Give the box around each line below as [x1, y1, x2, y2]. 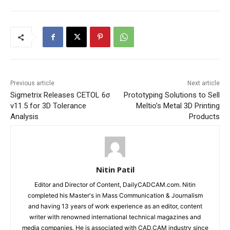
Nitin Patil [95, 164, 135, 175]
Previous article [10, 80, 54, 87]
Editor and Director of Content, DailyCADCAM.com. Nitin [34, 181, 196, 189]
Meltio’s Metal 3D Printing [136, 101, 220, 111]
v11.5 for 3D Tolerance [10, 101, 86, 111]
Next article [187, 80, 220, 87]
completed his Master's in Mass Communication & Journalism [27, 191, 203, 200]
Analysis [10, 112, 39, 122]
